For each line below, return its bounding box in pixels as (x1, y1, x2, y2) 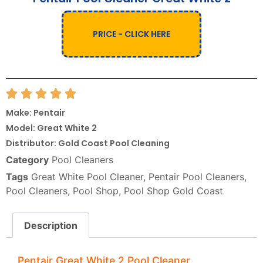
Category (6, 153, 49, 166)
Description (24, 219, 78, 231)
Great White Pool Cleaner (31, 170, 143, 183)
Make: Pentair (6, 106, 65, 119)
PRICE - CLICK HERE (93, 28, 170, 40)
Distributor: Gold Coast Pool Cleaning (6, 137, 170, 149)
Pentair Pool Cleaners (149, 170, 244, 183)
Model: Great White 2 (6, 122, 97, 134)
